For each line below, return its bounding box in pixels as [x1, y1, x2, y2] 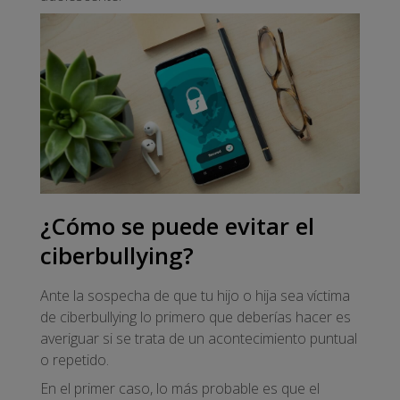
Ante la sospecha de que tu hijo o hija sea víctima [40, 285, 350, 305]
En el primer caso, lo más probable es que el [40, 378, 320, 398]
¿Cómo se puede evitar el [40, 211, 314, 243]
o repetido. [40, 349, 112, 370]
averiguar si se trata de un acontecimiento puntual [40, 328, 357, 348]
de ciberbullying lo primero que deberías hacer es [40, 306, 351, 327]
